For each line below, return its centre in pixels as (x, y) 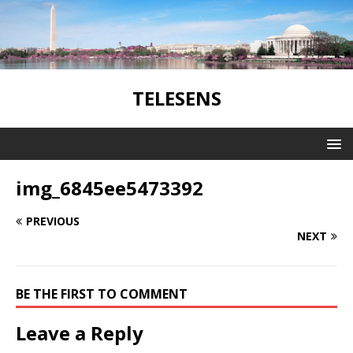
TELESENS (176, 98)
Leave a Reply (80, 333)
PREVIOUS (53, 221)
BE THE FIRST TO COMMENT (102, 294)
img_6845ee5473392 (110, 188)
